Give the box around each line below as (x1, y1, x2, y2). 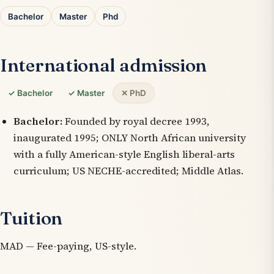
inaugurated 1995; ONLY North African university (13, 130, 246, 145)
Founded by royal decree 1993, (62, 114, 210, 128)
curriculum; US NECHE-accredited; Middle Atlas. (13, 163, 243, 178)
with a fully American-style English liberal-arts (13, 147, 235, 161)
